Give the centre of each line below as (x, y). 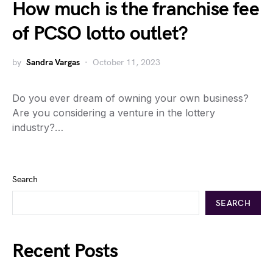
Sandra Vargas (53, 62)
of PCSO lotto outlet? (100, 34)
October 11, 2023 (126, 62)
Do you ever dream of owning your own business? (130, 98)
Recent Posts (65, 251)
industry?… (38, 127)
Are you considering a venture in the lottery (114, 113)
